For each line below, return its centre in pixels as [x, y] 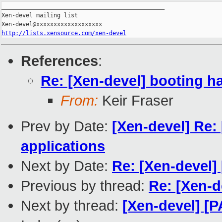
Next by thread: [72, 206]
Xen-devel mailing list [40, 16]
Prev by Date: [66, 126]
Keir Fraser [136, 101]
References [59, 61]
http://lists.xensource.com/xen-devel [64, 33]
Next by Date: [66, 166]
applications [63, 146]
